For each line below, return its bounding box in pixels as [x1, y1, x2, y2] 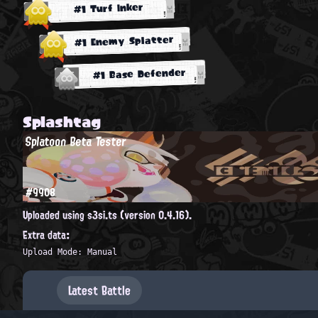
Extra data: [23, 224, 70, 245]
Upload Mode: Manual [23, 246, 117, 257]
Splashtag [23, 106, 101, 136]
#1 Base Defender [92, 62, 186, 84]
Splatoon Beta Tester [24, 129, 128, 153]
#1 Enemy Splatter [74, 29, 174, 52]
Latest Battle [68, 278, 131, 302]
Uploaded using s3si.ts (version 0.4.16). [23, 204, 192, 225]
